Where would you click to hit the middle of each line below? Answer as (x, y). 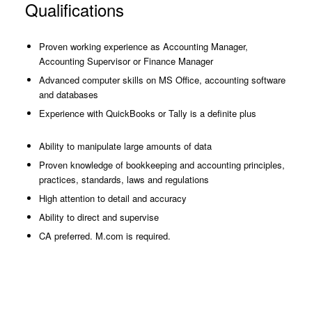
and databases (68, 94)
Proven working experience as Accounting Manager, (143, 46)
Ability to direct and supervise (99, 217)
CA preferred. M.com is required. (104, 236)
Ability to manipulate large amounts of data (125, 146)
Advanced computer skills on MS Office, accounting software (162, 80)
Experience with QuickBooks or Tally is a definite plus (147, 113)
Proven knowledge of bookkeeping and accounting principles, (162, 165)
